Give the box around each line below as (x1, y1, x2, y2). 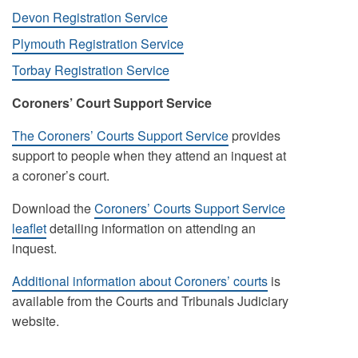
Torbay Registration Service (11, 61, 169, 79)
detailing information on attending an (46, 219, 256, 237)
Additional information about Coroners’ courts (11, 272, 268, 290)
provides (228, 126, 280, 145)
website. (11, 312, 59, 330)
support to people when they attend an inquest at (11, 146, 286, 165)
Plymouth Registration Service (11, 34, 184, 53)
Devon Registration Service (11, 8, 168, 26)
